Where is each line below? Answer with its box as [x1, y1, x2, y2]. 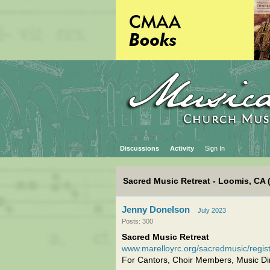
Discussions [120, 145, 159, 152]
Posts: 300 [122, 218, 153, 225]
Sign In [205, 145, 225, 152]
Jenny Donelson [122, 204, 190, 215]
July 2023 [198, 207, 226, 214]
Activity [170, 145, 194, 152]
